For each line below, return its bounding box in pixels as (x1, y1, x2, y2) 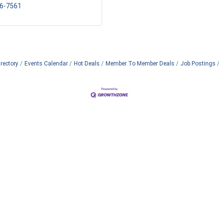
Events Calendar (24, 60, 68, 67)
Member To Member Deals (105, 60, 175, 67)
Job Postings (180, 60, 216, 67)
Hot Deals (73, 60, 100, 67)
